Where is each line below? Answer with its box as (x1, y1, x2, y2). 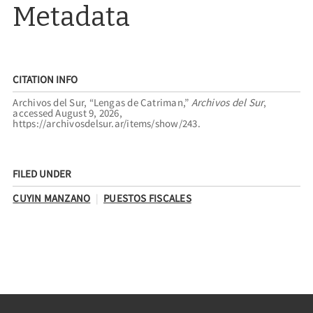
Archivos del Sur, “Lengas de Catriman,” (13, 96, 191, 110)
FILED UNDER (13, 167, 72, 181)
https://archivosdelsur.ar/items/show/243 (13, 117, 198, 131)
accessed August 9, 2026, (13, 106, 122, 120)
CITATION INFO (13, 73, 78, 87)
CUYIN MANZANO (13, 191, 91, 205)
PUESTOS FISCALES (103, 191, 191, 205)
